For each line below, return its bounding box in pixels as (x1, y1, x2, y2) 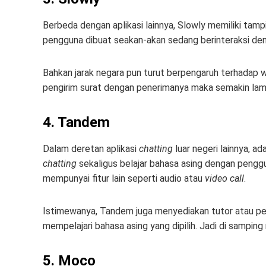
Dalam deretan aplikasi (43, 143, 139, 154)
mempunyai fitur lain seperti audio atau (43, 173, 205, 184)
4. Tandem (43, 114, 110, 131)
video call (205, 173, 244, 184)
